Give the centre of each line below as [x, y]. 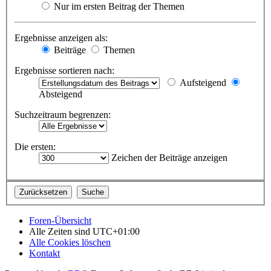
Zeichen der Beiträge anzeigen [168, 158]
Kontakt [44, 253]
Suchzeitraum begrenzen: [63, 115]
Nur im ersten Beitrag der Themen [118, 7]
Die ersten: [35, 147]
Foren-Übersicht [60, 220]
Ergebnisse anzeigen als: [61, 38]
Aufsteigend [202, 83]
